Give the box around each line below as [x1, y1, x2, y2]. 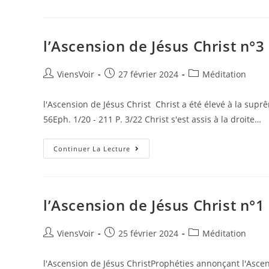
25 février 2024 [118, 228, 178, 239]
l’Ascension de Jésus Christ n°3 [43, 36, 265, 56]
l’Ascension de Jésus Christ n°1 [43, 195, 265, 215]
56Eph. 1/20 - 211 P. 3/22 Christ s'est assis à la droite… [43, 113, 261, 125]
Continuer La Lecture [53, 144, 130, 153]
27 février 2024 [118, 68, 178, 80]
